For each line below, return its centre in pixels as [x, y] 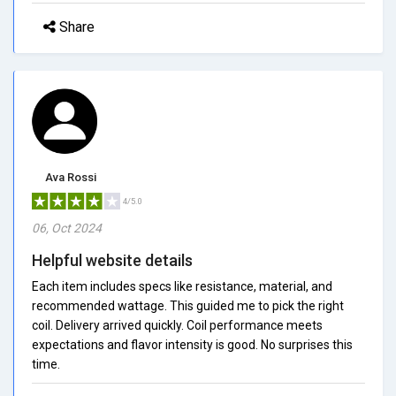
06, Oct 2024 [67, 228]
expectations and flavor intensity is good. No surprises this [192, 344]
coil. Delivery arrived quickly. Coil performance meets [177, 325]
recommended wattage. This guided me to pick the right [188, 305]
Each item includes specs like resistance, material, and [182, 286]
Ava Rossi [71, 177]
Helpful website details [112, 260]
